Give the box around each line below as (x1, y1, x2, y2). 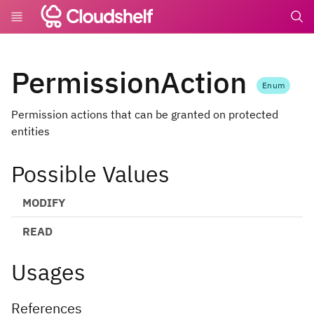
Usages (11, 257, 86, 287)
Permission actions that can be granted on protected (11, 107, 278, 121)
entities (11, 123, 50, 138)
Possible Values (11, 159, 170, 189)
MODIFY (22, 196, 65, 210)
